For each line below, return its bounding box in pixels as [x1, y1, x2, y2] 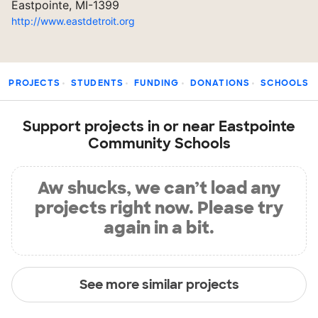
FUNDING [134, 77, 180, 89]
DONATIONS [190, 77, 251, 89]
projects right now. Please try [35, 197, 283, 219]
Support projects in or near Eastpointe [23, 117, 295, 136]
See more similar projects [79, 275, 239, 293]
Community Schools [87, 134, 231, 153]
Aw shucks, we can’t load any [38, 177, 280, 199]
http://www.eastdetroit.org [11, 15, 135, 27]
